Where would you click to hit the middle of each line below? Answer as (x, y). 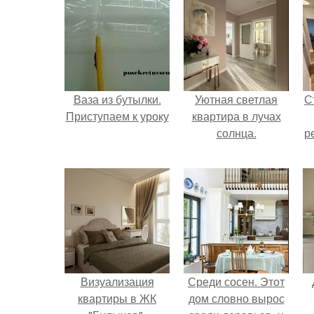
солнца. (236, 133)
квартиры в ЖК (117, 298)
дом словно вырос (236, 298)
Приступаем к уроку (117, 116)
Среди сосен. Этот (236, 281)
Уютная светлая (236, 99)
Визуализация (117, 281)
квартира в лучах (236, 116)
